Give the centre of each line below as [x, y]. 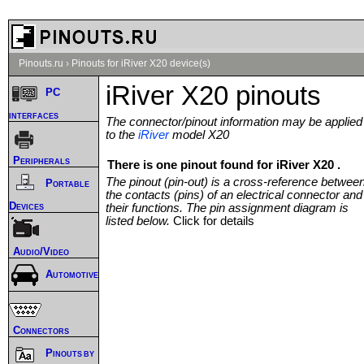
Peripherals [41, 160]
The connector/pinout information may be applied [234, 121]
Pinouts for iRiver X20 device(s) [141, 63]
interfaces [34, 115]
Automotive [72, 275]
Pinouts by [70, 353]
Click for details [214, 221]
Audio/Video [41, 251]
